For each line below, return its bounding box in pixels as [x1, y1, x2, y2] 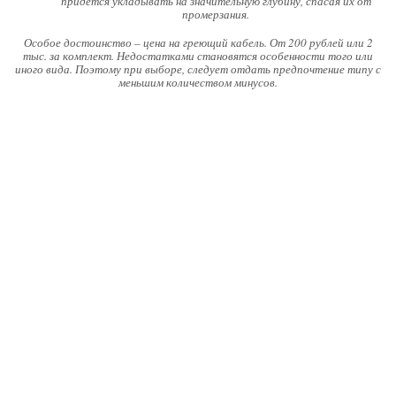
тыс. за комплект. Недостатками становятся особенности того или [23, 48, 373, 65]
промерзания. [182, 6, 249, 23]
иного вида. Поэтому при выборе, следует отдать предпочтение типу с [15, 61, 381, 78]
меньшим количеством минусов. [118, 74, 278, 91]
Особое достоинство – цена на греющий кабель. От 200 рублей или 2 [23, 34, 373, 51]
